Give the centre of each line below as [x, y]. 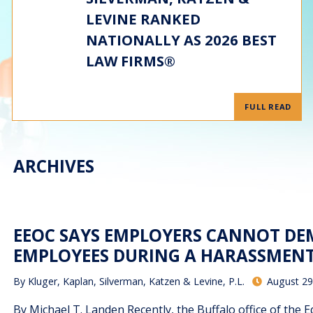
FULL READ [268, 107]
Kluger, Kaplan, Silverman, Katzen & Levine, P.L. [137, 282]
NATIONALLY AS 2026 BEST [181, 40]
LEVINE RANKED [143, 19]
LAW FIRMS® [130, 61]
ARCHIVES [54, 166]
